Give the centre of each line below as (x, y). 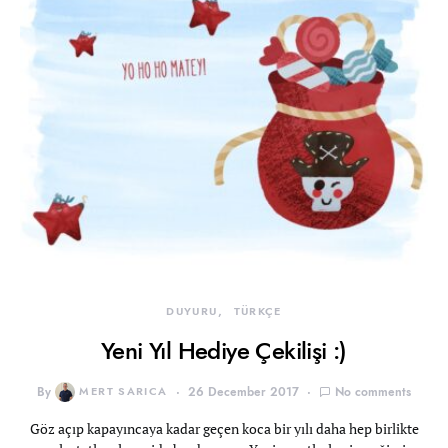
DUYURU (192, 311)
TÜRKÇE (257, 311)
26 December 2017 (243, 392)
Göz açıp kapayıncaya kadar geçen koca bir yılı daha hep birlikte (224, 428)
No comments (372, 392)
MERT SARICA (123, 391)
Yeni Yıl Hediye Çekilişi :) (224, 350)
